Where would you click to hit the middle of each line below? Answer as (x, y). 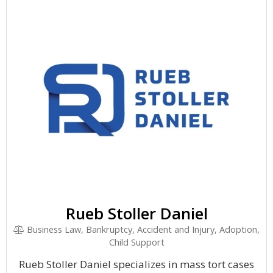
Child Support (136, 242)
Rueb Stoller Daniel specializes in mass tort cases (136, 264)
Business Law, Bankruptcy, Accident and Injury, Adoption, (142, 229)
